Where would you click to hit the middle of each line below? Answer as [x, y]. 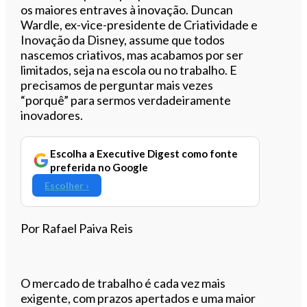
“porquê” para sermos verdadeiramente [126, 100]
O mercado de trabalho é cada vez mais [123, 283]
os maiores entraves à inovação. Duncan [127, 9]
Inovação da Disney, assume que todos [123, 39]
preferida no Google [99, 167]
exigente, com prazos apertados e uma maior [138, 298]
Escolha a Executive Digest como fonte [144, 153]
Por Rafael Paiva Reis [77, 228]
